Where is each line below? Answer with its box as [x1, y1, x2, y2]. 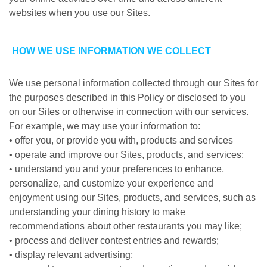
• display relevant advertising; [9, 250, 133, 260]
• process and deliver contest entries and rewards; [9, 235, 219, 246]
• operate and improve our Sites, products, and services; [9, 150, 244, 160]
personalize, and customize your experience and [9, 178, 213, 188]
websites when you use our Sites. [9, 8, 150, 18]
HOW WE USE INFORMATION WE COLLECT [12, 46, 211, 56]
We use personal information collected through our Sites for [9, 78, 258, 88]
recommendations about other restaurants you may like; [9, 221, 242, 231]
